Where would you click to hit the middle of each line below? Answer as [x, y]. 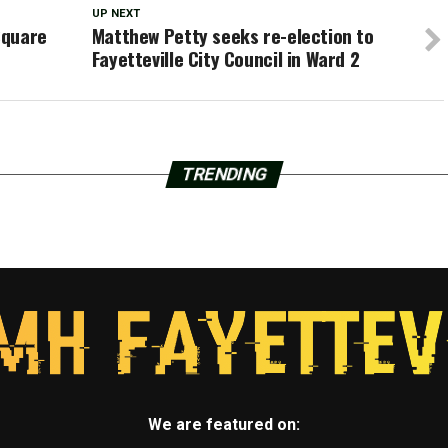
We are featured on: [224, 425]
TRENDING [224, 174]
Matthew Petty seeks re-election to [232, 36]
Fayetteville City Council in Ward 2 [225, 59]
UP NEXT [115, 14]
